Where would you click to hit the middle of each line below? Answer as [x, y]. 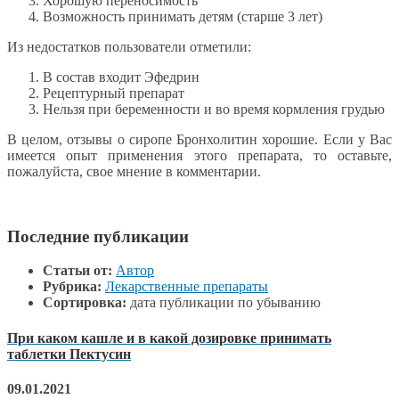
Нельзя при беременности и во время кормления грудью [214, 110]
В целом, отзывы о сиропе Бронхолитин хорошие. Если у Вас [199, 140]
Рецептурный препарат [114, 94]
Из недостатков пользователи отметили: [129, 47]
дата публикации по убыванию [224, 303]
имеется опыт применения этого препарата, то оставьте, [199, 156]
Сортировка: [85, 303]
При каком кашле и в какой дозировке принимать [169, 338]
